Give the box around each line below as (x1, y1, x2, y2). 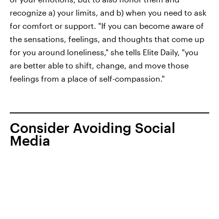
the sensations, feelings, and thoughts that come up (10, 34, 204, 44)
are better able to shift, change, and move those (10, 61, 189, 70)
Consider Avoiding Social (10, 120, 175, 136)
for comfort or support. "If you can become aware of (10, 21, 204, 31)
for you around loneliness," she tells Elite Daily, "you (10, 47, 198, 57)
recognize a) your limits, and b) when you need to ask (10, 8, 206, 18)
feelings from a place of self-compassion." (10, 74, 165, 84)
